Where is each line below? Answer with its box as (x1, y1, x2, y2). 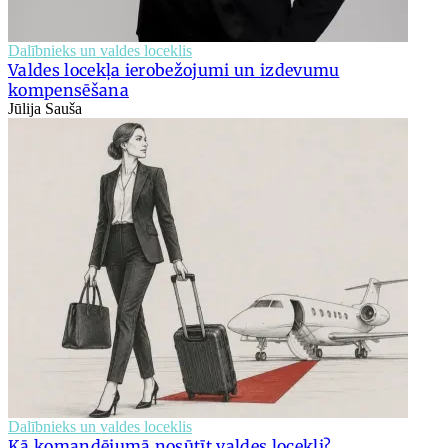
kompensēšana (8, 79, 129, 100)
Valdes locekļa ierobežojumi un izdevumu (8, 59, 340, 80)
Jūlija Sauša (8, 99, 82, 117)
